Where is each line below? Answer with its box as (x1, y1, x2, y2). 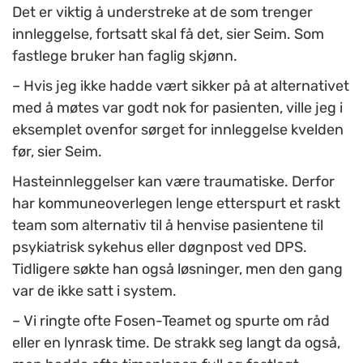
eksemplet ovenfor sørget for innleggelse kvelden (12, 121, 344, 139)
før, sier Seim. (12, 143, 102, 161)
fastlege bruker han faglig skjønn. (12, 47, 237, 66)
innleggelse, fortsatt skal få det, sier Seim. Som (12, 25, 324, 44)
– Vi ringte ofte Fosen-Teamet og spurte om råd (12, 312, 330, 331)
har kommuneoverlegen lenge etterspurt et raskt (12, 194, 340, 213)
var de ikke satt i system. (12, 282, 177, 301)
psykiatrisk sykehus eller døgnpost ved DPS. (12, 238, 307, 257)
